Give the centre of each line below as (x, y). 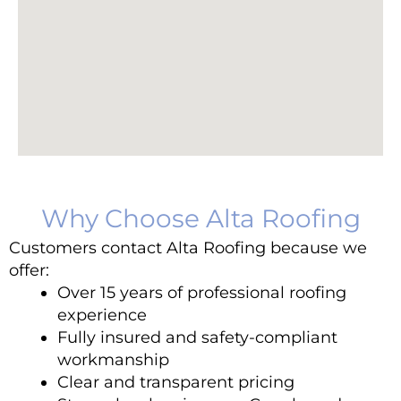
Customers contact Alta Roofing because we (188, 247)
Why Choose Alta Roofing (200, 218)
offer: (29, 270)
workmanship (113, 359)
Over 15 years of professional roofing (201, 292)
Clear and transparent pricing (175, 382)
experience (102, 315)
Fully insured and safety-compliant (197, 337)
